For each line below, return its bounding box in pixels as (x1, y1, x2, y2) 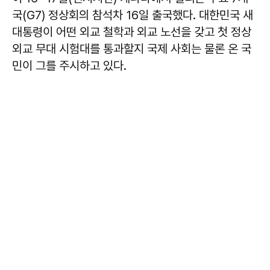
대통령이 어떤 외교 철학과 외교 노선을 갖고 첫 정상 (12, 25, 251, 39)
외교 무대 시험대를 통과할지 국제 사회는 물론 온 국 (12, 42, 251, 56)
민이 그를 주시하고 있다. (12, 58, 127, 73)
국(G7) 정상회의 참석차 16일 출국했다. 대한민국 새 (12, 8, 253, 22)
